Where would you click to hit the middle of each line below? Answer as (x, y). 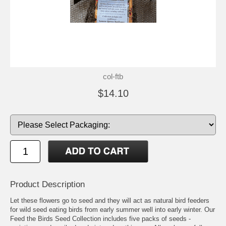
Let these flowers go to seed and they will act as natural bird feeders (110, 200)
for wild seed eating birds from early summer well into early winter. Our (112, 209)
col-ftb (113, 76)
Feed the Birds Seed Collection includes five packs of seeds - (100, 218)
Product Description (47, 184)
